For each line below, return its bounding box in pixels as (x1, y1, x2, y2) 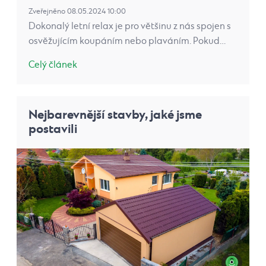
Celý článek (28, 59, 77, 71)
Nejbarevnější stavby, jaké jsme (28, 106, 202, 123)
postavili (28, 121, 77, 137)
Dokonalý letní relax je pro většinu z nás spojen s (28, 20, 231, 32)
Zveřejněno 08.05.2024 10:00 (28, 7, 126, 16)
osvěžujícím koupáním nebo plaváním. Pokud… (28, 35, 226, 47)
